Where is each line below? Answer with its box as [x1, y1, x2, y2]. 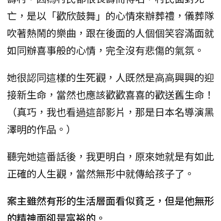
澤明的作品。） [7, 121, 76, 136]
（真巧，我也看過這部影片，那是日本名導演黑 [7, 104, 214, 119]
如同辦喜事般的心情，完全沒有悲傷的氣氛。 [7, 42, 204, 57]
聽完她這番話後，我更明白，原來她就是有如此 [7, 148, 214, 163]
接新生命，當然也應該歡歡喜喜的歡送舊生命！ [7, 87, 214, 102]
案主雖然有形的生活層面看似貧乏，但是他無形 [7, 193, 214, 208]
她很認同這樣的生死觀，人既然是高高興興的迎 [7, 70, 214, 84]
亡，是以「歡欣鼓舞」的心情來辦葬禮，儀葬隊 [7, 8, 214, 23]
